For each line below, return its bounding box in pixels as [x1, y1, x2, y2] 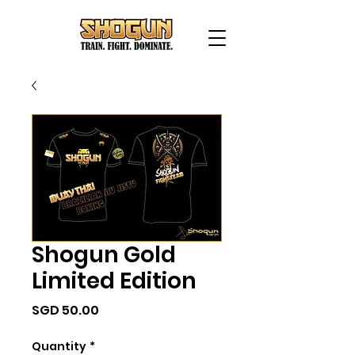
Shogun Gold [32, 239, 176, 270]
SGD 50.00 [32, 301, 99, 319]
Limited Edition [32, 265, 197, 296]
